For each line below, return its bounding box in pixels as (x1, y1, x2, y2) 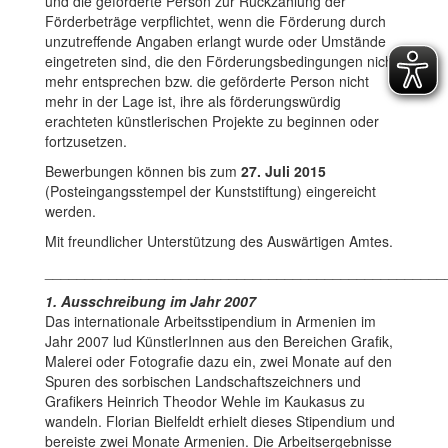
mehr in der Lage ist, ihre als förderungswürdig (45, 90, 341, 111)
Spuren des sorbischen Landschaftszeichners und (45, 370, 361, 391)
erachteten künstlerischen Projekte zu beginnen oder (45, 110, 379, 131)
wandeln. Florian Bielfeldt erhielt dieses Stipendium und (45, 410, 395, 431)
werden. (45, 200, 96, 221)
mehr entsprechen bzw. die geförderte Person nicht (45, 70, 369, 91)
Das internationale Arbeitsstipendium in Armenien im (45, 310, 376, 331)
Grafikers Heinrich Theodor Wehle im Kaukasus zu (45, 390, 365, 411)
